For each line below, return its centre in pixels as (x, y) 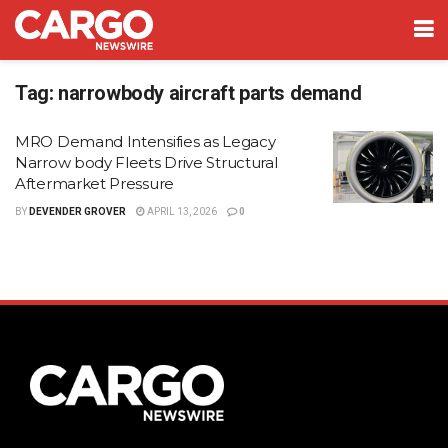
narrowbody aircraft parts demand (210, 93)
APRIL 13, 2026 (181, 211)
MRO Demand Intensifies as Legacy (145, 141)
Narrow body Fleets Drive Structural (146, 162)
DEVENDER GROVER (77, 211)
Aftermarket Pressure (94, 183)
